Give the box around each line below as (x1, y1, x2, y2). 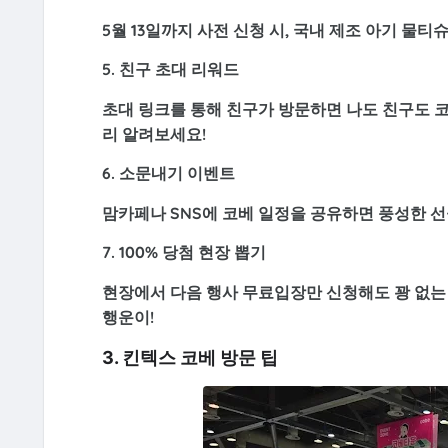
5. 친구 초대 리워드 (101, 59, 239, 80)
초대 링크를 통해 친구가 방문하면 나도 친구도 (101, 98, 434, 119)
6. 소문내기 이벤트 (101, 163, 235, 184)
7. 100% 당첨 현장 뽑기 (101, 242, 266, 263)
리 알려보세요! (101, 123, 206, 144)
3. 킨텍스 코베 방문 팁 (101, 347, 278, 369)
